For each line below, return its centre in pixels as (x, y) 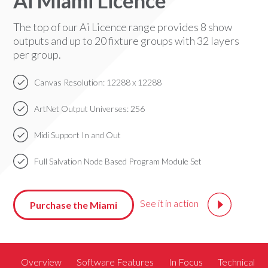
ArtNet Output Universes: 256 (90, 108)
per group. (37, 54)
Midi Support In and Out (78, 135)
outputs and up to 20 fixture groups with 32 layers (127, 40)
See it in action (170, 203)
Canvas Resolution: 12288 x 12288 (98, 82)
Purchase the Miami (74, 205)
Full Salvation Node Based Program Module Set (118, 161)
